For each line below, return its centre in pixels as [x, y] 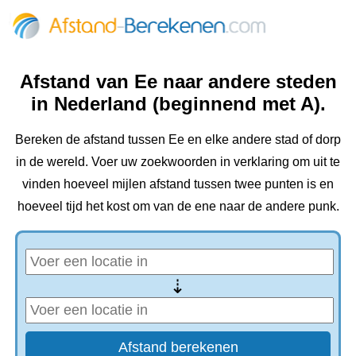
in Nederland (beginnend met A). [178, 104]
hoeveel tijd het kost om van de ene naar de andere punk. [178, 206]
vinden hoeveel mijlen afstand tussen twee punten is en [178, 184]
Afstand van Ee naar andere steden [178, 82]
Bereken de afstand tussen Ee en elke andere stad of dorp [178, 139]
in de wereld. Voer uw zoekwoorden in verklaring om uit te [178, 161]
